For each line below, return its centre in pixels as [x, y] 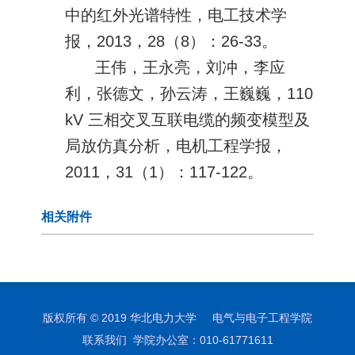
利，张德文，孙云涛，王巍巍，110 [189, 93]
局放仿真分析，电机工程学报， [176, 145]
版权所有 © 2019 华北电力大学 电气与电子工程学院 [177, 317]
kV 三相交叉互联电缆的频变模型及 [188, 119]
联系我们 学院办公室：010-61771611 [177, 340]
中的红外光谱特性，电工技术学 [176, 15]
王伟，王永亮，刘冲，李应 [190, 67]
